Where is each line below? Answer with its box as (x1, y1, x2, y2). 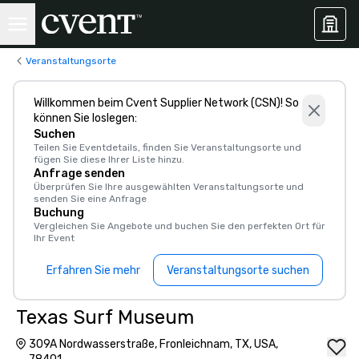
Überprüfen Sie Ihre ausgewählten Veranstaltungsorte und (34, 181, 304, 192)
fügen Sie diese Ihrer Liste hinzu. (34, 154, 184, 165)
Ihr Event (34, 232, 75, 244)
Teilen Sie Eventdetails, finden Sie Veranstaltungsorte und (34, 142, 301, 153)
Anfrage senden (34, 167, 125, 180)
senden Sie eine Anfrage (34, 193, 147, 204)
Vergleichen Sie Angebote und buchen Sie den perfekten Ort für (34, 220, 325, 232)
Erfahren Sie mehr (46, 263, 140, 277)
